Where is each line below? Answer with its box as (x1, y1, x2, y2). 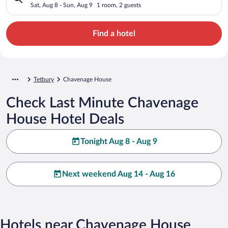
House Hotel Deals (6, 111, 124, 126)
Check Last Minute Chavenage (6, 95, 198, 110)
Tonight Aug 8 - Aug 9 (80, 137, 157, 146)
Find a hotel (93, 29, 135, 38)
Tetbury (34, 76, 54, 82)
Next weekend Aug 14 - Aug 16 (62, 169, 175, 178)
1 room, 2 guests (97, 2, 141, 8)
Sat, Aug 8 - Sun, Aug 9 (31, 2, 93, 8)
